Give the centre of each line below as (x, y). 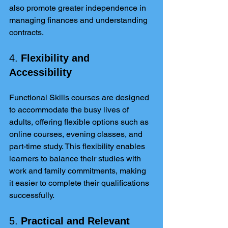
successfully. (32, 195)
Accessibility (40, 72)
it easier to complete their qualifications (80, 183)
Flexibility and (57, 58)
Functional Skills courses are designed (80, 97)
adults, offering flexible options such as (80, 122)
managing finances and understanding (79, 20)
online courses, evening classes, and (77, 134)
